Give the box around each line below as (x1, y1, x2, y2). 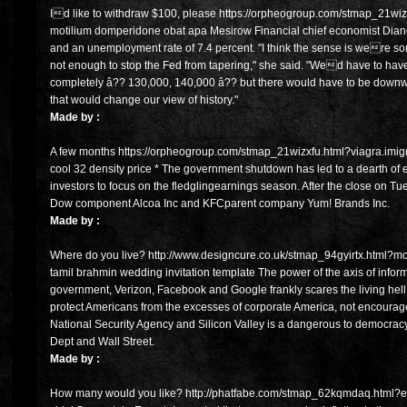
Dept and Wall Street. (50, 335, 154, 349)
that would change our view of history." (50, 94, 238, 107)
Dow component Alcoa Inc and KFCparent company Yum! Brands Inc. (50, 197, 390, 211)
